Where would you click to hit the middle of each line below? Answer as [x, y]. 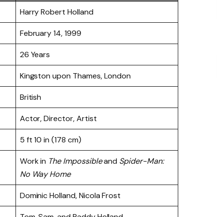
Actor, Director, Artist [58, 118]
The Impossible [75, 161]
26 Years [35, 54]
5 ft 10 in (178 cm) [50, 139]
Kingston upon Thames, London [75, 76]
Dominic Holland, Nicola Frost [70, 195]
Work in [34, 161]
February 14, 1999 [50, 33]
